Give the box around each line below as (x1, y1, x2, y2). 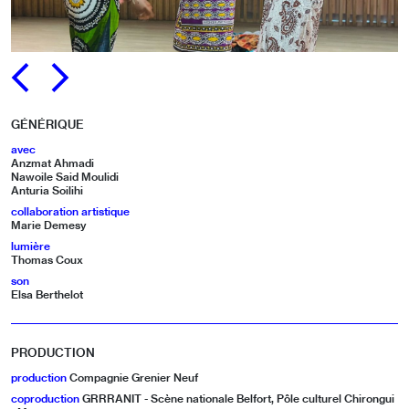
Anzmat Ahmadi (11, 155, 94, 170)
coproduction (11, 391, 82, 405)
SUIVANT (59, 92, 112, 108)
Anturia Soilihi (11, 183, 83, 197)
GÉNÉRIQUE (11, 116, 84, 131)
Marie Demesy (11, 217, 86, 232)
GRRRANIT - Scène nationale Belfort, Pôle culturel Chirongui (82, 391, 394, 405)
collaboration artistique (11, 204, 130, 218)
